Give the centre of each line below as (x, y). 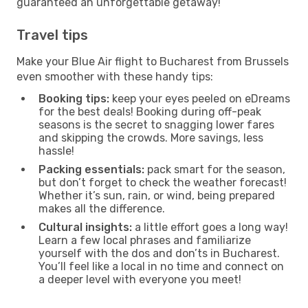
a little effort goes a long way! (210, 227)
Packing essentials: (91, 169)
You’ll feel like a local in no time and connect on (161, 266)
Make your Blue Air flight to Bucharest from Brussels (153, 61)
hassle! (56, 151)
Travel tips (52, 35)
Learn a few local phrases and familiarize (145, 240)
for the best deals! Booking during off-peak (150, 111)
